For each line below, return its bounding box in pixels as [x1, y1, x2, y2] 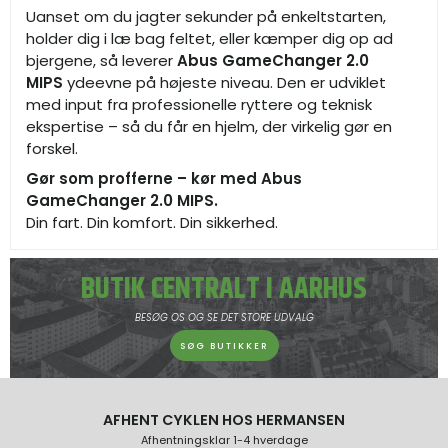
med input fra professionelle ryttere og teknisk [26, 94, 372, 116]
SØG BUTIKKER [179, 339, 269, 352]
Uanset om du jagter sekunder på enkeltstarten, [26, 6, 386, 28]
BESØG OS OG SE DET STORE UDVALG [134, 310, 314, 326]
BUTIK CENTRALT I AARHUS [81, 267, 367, 313]
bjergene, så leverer [26, 50, 177, 72]
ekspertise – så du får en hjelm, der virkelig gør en [26, 116, 392, 138]
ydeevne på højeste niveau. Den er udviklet [63, 72, 386, 94]
